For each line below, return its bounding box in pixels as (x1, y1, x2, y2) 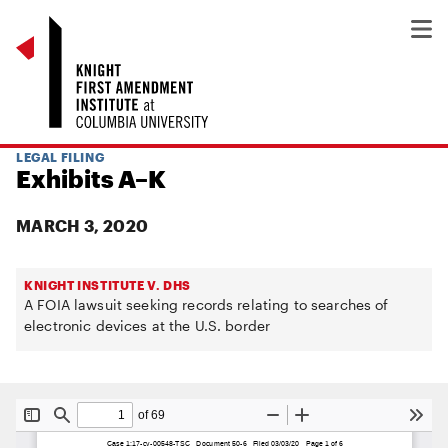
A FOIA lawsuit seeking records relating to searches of (24, 296, 389, 313)
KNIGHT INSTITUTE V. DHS (24, 278, 191, 292)
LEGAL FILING (16, 150, 105, 164)
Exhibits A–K (16, 164, 166, 193)
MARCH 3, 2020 (16, 216, 149, 235)
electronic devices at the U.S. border (24, 317, 271, 334)
